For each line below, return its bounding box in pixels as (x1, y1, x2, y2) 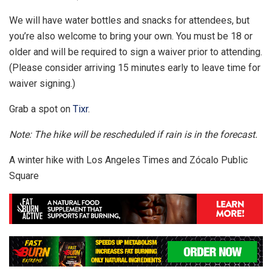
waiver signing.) (9, 77, 75, 89)
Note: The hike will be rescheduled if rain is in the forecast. (9, 128, 257, 140)
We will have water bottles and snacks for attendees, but (9, 14, 250, 26)
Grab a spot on (9, 103, 73, 115)
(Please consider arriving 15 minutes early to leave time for (9, 61, 260, 73)
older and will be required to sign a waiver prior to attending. (9, 46, 262, 58)
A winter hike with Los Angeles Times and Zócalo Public (9, 154, 248, 166)
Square (9, 169, 39, 182)
